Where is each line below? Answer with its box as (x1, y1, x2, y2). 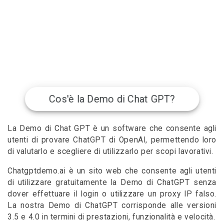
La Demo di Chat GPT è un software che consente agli (7, 124, 216, 133)
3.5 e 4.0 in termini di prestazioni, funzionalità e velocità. (7, 212, 215, 221)
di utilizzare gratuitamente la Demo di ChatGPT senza (7, 177, 216, 187)
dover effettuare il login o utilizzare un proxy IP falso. (7, 189, 216, 198)
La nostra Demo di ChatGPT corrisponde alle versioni (7, 200, 216, 210)
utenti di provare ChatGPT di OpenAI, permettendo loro (7, 135, 216, 145)
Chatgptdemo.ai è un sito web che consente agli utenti (7, 166, 216, 175)
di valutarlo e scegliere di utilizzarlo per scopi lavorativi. (7, 147, 213, 156)
